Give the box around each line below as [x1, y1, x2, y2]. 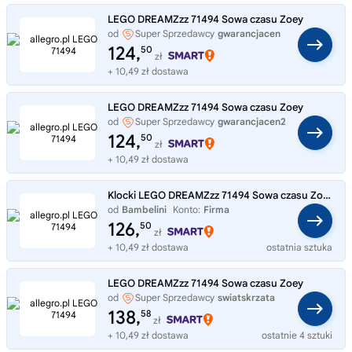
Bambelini [122, 203, 167, 215]
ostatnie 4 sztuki [262, 328, 332, 341]
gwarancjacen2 [218, 115, 286, 127]
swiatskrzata [218, 291, 275, 303]
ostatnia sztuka [266, 240, 332, 253]
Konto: [173, 203, 200, 215]
